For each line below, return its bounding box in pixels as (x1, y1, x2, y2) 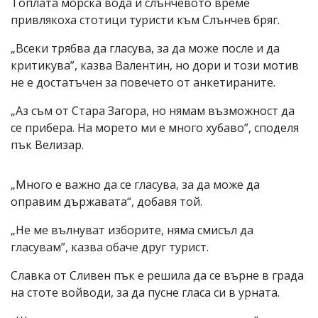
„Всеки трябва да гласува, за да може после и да (11, 40, 280, 56)
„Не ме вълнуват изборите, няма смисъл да (11, 221, 253, 238)
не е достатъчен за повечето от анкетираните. (11, 74, 275, 90)
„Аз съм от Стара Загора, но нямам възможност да (11, 102, 295, 119)
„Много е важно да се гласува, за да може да (11, 176, 260, 192)
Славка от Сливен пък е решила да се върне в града (11, 267, 304, 283)
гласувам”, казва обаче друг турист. (11, 238, 209, 255)
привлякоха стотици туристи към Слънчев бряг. (11, 11, 283, 28)
